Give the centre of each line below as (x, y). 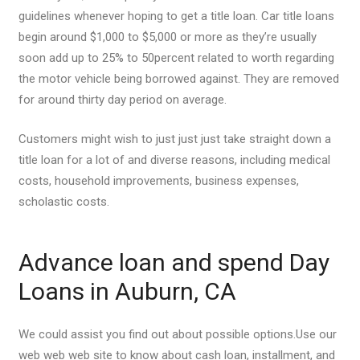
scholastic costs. (63, 201)
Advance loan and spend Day (174, 262)
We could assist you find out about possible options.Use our (177, 334)
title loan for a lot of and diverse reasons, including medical (174, 160)
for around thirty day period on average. (122, 100)
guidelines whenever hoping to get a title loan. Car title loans (176, 16)
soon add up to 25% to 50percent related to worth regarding (176, 58)
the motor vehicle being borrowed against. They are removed (178, 79)
